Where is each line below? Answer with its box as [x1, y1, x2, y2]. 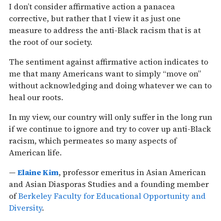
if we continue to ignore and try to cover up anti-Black [9, 123, 211, 134]
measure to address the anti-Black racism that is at [9, 24, 201, 36]
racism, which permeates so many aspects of [9, 135, 177, 146]
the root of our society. [9, 36, 92, 47]
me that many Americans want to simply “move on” [9, 68, 201, 79]
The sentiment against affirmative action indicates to [9, 56, 208, 67]
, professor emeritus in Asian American [59, 166, 206, 178]
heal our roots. [9, 91, 63, 103]
